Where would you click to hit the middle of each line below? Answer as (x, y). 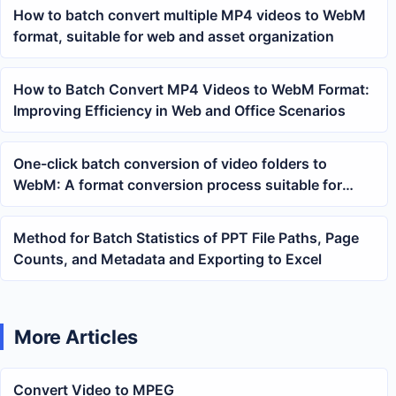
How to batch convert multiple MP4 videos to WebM (190, 15)
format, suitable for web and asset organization (174, 36)
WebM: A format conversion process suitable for (178, 184)
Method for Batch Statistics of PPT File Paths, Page (186, 237)
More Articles (76, 336)
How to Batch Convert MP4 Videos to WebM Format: (191, 89)
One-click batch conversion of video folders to (170, 163)
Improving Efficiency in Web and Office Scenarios (179, 110)
